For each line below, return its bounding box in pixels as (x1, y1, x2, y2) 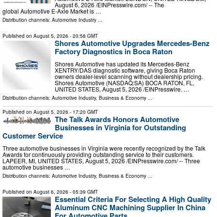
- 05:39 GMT (68, 188, 98, 195)
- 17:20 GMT (68, 108, 98, 116)
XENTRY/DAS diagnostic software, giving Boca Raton (55, 66, 195, 75)
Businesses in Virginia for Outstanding (55, 122, 186, 133)
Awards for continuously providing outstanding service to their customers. (2, 150, 194, 158)
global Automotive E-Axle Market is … (2, 7, 101, 15)
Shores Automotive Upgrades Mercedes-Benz (55, 38, 210, 49)
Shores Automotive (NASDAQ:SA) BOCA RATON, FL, (55, 78, 194, 87)
